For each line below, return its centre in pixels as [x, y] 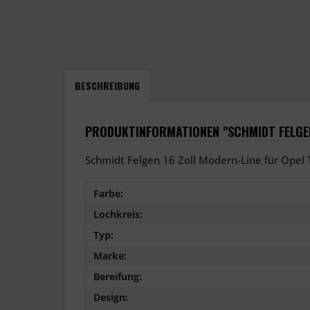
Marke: [110, 256]
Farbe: [108, 194]
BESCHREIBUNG [107, 86]
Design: [111, 298]
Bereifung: [118, 277]
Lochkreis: [118, 215]
